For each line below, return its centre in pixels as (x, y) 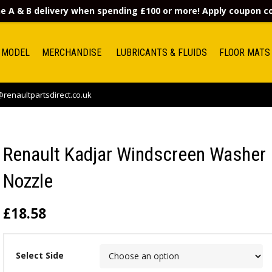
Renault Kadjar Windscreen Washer (135, 154)
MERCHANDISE (73, 52)
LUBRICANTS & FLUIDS (161, 52)
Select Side (39, 256)
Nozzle (28, 181)
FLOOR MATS (244, 52)
